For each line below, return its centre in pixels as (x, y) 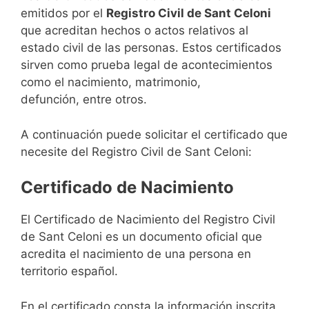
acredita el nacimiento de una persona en (136, 254)
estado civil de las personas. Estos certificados (151, 48)
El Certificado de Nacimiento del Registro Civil (148, 220)
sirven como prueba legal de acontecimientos (147, 65)
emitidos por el (63, 13)
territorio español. (69, 271)
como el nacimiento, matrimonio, (111, 82)
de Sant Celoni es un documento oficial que (141, 237)
